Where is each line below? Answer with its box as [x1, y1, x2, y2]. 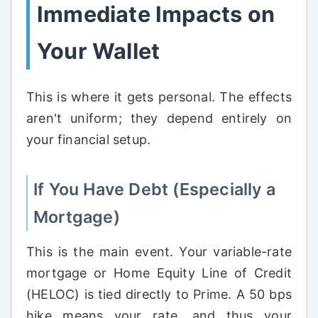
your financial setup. [26, 132, 151, 148]
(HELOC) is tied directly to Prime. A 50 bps [26, 286, 292, 302]
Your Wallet [37, 37, 160, 64]
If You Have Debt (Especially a [33, 179, 276, 200]
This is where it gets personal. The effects [26, 89, 292, 105]
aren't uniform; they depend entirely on [26, 111, 292, 126]
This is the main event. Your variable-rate [26, 243, 292, 259]
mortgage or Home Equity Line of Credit [26, 265, 292, 280]
